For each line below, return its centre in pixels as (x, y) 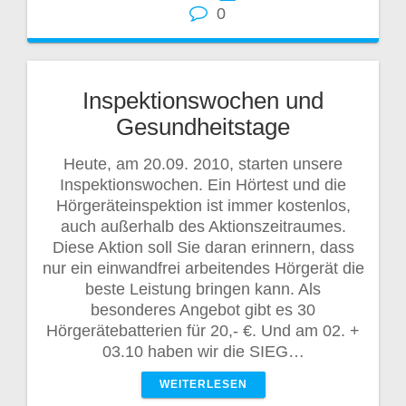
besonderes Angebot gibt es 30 (203, 309)
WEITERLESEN (203, 384)
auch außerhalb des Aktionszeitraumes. (203, 226)
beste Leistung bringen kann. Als (203, 289)
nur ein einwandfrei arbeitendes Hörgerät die (203, 268)
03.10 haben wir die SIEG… (203, 351)
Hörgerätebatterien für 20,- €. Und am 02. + (203, 330)
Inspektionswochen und (203, 100)
